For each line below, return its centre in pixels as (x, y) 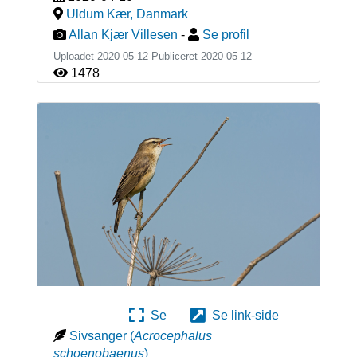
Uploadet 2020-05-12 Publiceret (127, 56)
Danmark (162, 14)
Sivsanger (98, 336)
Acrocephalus (173, 336)
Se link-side (242, 316)
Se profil (226, 34)
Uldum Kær (98, 14)
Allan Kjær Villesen (123, 34)
